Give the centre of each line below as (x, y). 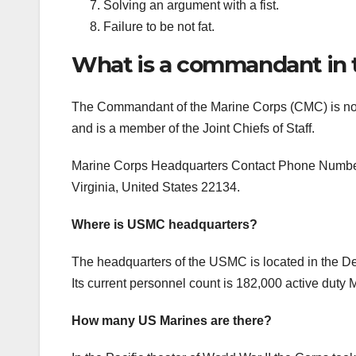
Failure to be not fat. (159, 26)
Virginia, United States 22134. (156, 187)
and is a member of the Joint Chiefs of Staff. (193, 128)
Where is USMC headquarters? (164, 224)
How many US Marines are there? (172, 320)
